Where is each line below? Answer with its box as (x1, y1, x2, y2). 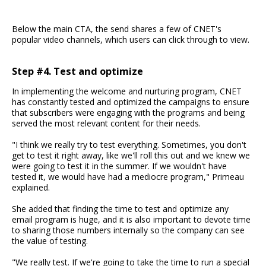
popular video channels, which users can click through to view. (12, 34, 249, 46)
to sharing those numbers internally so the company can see (12, 224, 245, 236)
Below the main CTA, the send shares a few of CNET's (12, 23, 221, 35)
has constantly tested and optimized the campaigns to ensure (12, 96, 249, 107)
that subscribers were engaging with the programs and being (12, 106, 245, 118)
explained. (12, 181, 50, 193)
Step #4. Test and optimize (12, 64, 143, 78)
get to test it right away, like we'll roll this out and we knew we (12, 149, 250, 161)
